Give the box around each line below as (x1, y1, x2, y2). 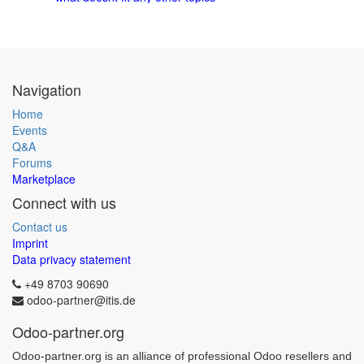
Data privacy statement (12, 251, 131, 267)
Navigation (12, 79, 81, 100)
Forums (12, 154, 52, 171)
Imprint (12, 235, 48, 251)
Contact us (12, 219, 67, 235)
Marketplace (12, 171, 76, 187)
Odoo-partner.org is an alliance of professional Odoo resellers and (12, 349, 352, 362)
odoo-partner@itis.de (27, 292, 136, 308)
